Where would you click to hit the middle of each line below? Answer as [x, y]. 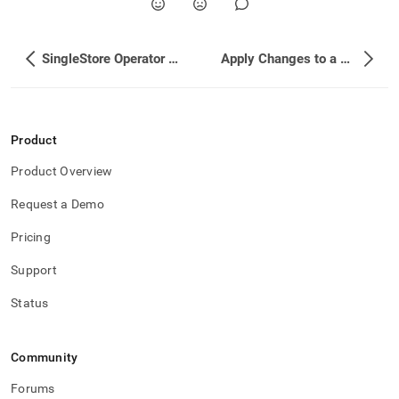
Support [34, 270]
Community [45, 357]
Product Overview [62, 171]
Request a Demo [57, 204]
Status [30, 303]
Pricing [31, 237]
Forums [33, 388]
